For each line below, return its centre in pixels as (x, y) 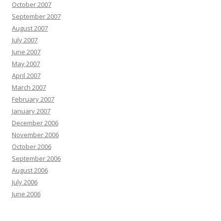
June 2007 (26, 52)
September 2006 (36, 158)
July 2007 (25, 40)
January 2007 (31, 111)
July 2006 (25, 182)
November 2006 (35, 135)
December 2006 (35, 123)
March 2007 (29, 87)
